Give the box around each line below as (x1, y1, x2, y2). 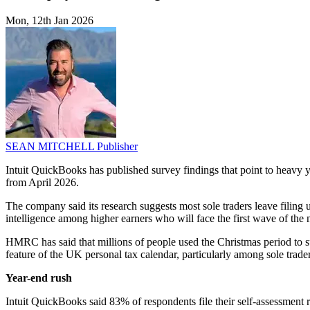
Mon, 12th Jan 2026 (6, 15, 93, 27)
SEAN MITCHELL (6, 140, 97, 153)
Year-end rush (6, 272, 72, 284)
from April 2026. (6, 176, 79, 189)
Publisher (97, 140, 138, 153)
